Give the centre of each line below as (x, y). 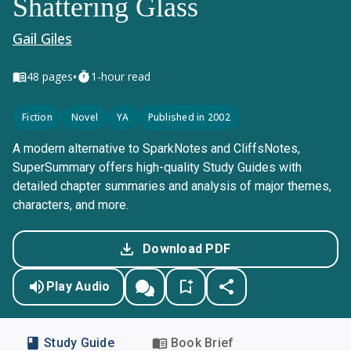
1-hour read (121, 76)
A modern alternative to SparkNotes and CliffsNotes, (156, 148)
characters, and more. (71, 205)
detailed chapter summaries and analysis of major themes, (172, 186)
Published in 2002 (189, 117)
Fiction (37, 117)
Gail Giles (42, 38)
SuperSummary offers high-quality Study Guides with (157, 167)
